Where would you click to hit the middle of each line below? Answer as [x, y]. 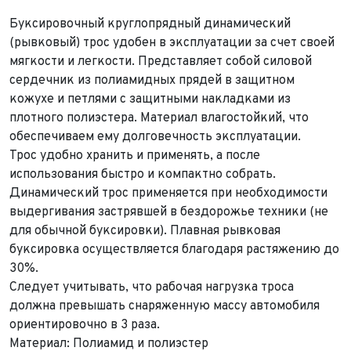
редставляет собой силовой [230, 62]
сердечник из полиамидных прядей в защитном [152, 80]
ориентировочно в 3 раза [83, 325]
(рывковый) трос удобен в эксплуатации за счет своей [172, 43]
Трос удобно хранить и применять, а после [135, 156]
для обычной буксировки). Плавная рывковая [145, 231]
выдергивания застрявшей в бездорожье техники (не [169, 212]
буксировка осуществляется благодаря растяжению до [174, 250]
